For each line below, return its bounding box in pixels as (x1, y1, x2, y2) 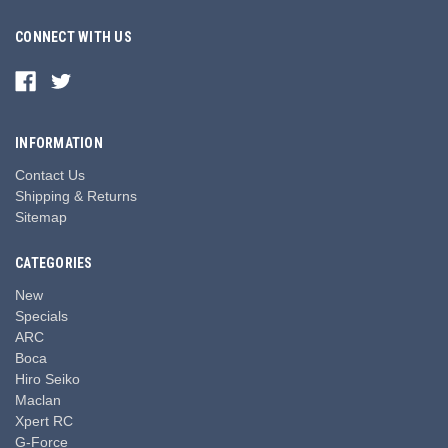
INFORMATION (15, 134, 103, 151)
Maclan (15, 391, 61, 408)
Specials (15, 307, 68, 324)
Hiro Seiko (15, 370, 80, 387)
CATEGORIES (15, 254, 93, 271)
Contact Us (15, 166, 85, 183)
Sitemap (15, 208, 67, 225)
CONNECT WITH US (15, 28, 132, 45)
